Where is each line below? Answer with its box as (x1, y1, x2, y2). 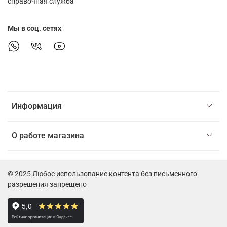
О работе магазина (12, 130, 84, 140)
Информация (12, 101, 62, 111)
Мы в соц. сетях (8, 24, 61, 33)
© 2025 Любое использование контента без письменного (8, 170, 197, 179)
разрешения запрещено (8, 180, 87, 190)
